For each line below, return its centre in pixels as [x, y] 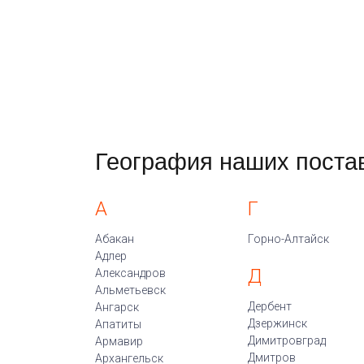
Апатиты [118, 324]
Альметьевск [130, 290]
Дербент [269, 306]
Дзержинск [277, 323]
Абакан [115, 239]
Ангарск [117, 307]
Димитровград [286, 340]
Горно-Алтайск [288, 239]
